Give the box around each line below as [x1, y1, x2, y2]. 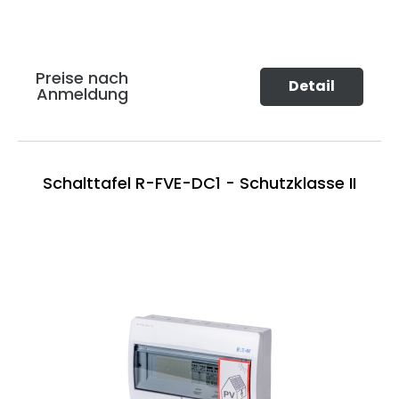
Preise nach [36, 67, 128, 90]
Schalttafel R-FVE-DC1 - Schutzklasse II [43, 171, 356, 194]
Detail [289, 76, 335, 97]
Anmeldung [36, 83, 128, 106]
